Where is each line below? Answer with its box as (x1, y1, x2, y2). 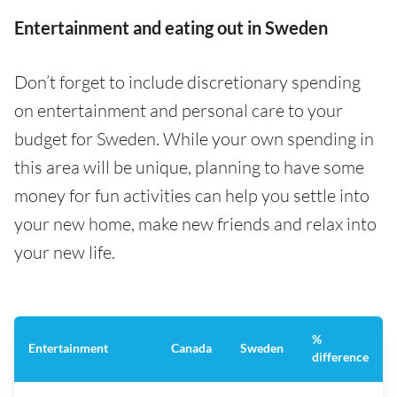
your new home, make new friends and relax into (14, 213, 377, 236)
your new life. (14, 241, 115, 264)
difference (312, 349, 369, 365)
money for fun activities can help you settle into (14, 184, 370, 207)
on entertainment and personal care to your (14, 99, 343, 122)
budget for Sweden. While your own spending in (14, 128, 374, 151)
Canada (171, 340, 212, 356)
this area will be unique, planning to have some (14, 156, 364, 179)
